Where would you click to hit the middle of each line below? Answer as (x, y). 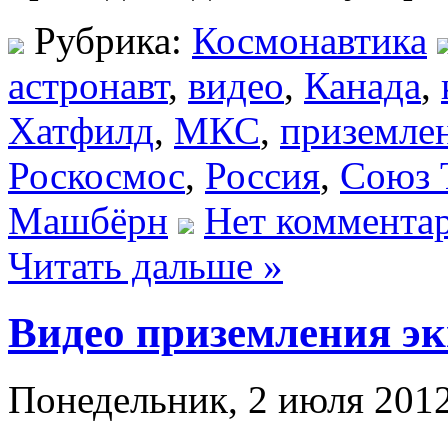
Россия (262, 175)
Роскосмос (96, 175)
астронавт (88, 85)
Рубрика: (108, 40)
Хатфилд (81, 130)
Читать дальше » (145, 265)
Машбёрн (88, 220)
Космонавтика (309, 40)
